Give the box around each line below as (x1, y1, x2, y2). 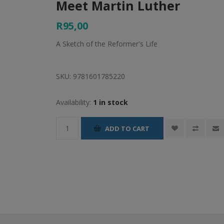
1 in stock (93, 97, 128, 107)
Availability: (56, 97, 91, 107)
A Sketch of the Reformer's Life (56, 39, 158, 48)
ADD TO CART (105, 123, 150, 133)
